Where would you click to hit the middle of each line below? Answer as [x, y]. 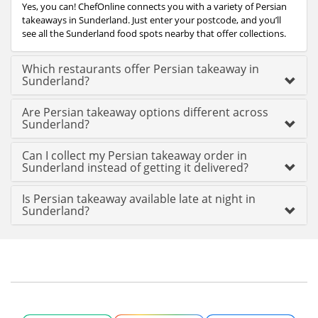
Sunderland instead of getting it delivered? [135, 168]
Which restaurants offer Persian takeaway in [141, 69]
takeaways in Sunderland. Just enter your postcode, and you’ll [152, 20]
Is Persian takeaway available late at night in [139, 199]
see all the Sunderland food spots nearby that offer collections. [154, 33]
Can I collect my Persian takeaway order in [135, 155]
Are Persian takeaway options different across [145, 112]
